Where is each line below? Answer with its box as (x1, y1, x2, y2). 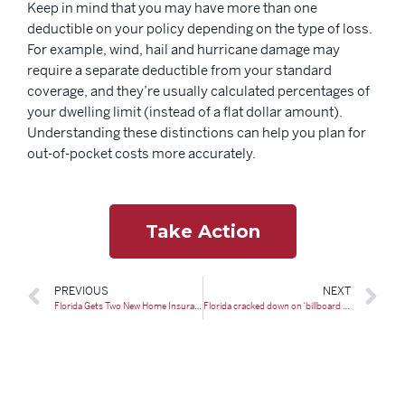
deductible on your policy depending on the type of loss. (27, 19, 372, 37)
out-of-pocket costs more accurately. (27, 144, 256, 162)
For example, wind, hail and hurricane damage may (27, 40, 340, 58)
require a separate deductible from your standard (27, 61, 332, 79)
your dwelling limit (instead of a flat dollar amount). (27, 102, 343, 120)
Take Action (145, 221, 260, 243)
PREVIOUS (54, 284, 108, 299)
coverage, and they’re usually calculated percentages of (27, 81, 370, 99)
